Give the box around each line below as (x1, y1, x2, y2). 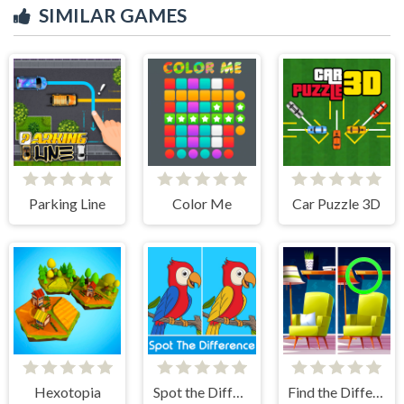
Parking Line (29, 194, 106, 212)
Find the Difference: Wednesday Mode (372, 382, 384, 400)
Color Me (171, 194, 232, 212)
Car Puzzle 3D (292, 194, 381, 212)
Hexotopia (33, 382, 101, 400)
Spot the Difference (233, 382, 244, 400)
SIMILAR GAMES (39, 3, 187, 26)
